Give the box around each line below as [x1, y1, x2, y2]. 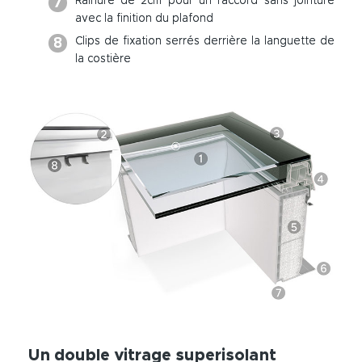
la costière [74, 53, 131, 65]
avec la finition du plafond [74, 13, 213, 25]
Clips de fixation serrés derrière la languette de [74, 36, 335, 47]
